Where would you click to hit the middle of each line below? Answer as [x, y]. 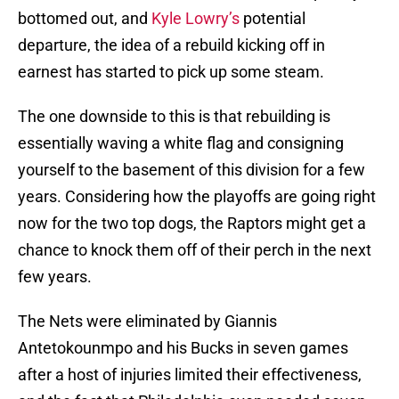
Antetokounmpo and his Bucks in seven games [183, 348]
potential [273, 19]
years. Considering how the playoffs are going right [197, 197]
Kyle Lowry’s [195, 19]
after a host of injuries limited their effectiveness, [190, 375]
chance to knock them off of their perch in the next [195, 250]
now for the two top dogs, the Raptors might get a [192, 224]
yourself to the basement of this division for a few [191, 170]
